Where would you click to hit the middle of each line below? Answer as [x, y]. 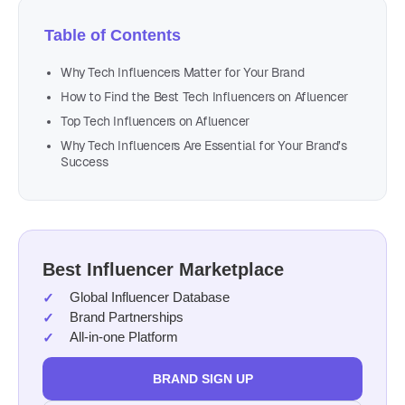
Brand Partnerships [127, 317]
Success [85, 162]
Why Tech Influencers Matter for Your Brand [183, 72]
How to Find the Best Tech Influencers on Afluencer [204, 97]
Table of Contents [113, 35]
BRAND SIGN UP [202, 379]
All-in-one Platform [124, 337]
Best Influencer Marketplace [163, 269]
